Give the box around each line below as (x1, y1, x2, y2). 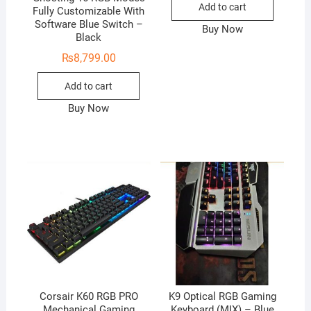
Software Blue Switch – (34, 18, 143, 31)
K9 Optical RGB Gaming (168, 290, 276, 303)
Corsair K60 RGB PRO (39, 290, 138, 303)
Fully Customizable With (33, 5, 145, 18)
